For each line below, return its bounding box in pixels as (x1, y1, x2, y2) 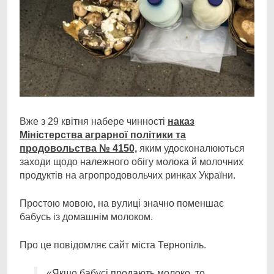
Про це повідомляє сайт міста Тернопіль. (20, 240, 206, 250)
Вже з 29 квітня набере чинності (20, 116, 168, 127)
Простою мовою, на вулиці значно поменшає (20, 198, 224, 209)
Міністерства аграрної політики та (20, 130, 186, 140)
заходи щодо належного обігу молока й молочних (20, 157, 243, 167)
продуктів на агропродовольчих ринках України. (20, 170, 235, 180)
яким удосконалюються (137, 143, 245, 154)
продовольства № (20, 143, 113, 154)
